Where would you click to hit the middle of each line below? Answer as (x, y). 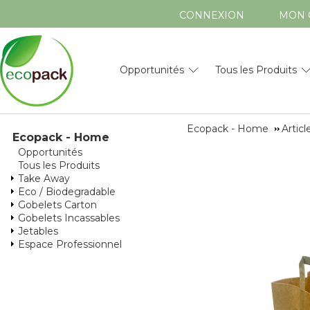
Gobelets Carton (57, 205)
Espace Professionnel (70, 244)
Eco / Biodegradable (67, 192)
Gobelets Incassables (69, 218)
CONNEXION (212, 15)
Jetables (38, 231)
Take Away (44, 179)
